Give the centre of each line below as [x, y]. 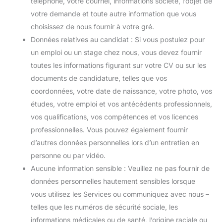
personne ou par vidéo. [68, 155]
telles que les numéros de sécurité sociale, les [104, 207]
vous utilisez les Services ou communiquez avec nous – [120, 194]
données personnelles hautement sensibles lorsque [113, 181]
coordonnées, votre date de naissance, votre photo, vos [121, 91]
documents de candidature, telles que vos [99, 78]
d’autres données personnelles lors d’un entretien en [115, 142]
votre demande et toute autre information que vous [113, 14]
